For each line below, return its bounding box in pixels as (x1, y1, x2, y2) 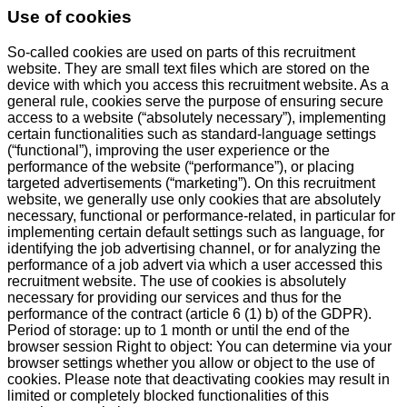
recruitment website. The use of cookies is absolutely (7, 273, 346, 289)
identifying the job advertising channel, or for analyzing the (7, 240, 381, 256)
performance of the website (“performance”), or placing (7, 158, 354, 174)
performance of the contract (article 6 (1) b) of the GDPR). (7, 305, 372, 322)
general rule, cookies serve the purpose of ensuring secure (7, 93, 383, 109)
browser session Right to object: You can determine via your (7, 338, 392, 354)
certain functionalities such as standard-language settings (7, 125, 376, 142)
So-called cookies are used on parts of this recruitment (7, 44, 355, 60)
